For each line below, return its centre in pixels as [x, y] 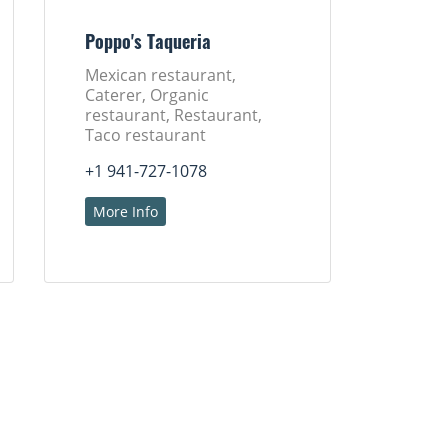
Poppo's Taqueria [148, 44]
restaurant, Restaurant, [174, 115]
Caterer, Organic [147, 95]
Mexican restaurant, [161, 75]
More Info [126, 211]
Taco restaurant [146, 135]
